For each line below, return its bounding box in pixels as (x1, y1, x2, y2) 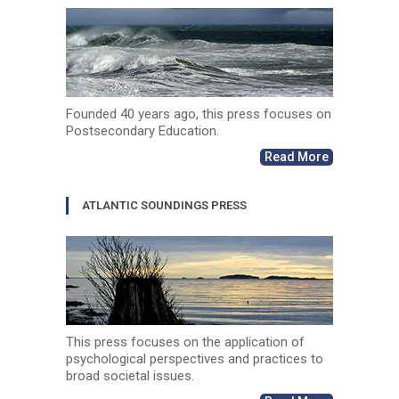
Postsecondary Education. (66, 122, 219, 139)
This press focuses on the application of (66, 333, 305, 350)
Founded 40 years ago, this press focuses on (66, 105, 331, 122)
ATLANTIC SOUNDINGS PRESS (82, 198, 247, 212)
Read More (265, 149, 329, 164)
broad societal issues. (66, 367, 194, 384)
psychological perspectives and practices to (66, 350, 323, 367)
